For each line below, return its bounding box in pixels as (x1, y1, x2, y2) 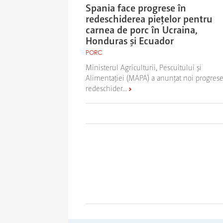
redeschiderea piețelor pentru (86, 12, 213, 25)
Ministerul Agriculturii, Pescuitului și (86, 62, 202, 72)
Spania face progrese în (86, 1, 186, 14)
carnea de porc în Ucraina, (86, 23, 198, 36)
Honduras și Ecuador (86, 34, 174, 47)
